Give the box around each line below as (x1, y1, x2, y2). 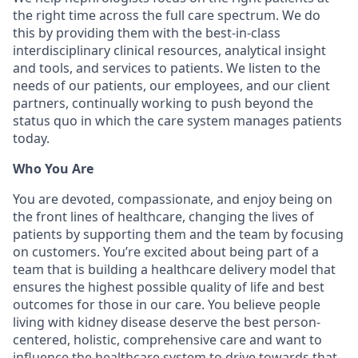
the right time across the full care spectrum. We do (13, 6, 320, 24)
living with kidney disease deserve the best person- (13, 313, 320, 331)
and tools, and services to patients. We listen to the (13, 59, 320, 77)
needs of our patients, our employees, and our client (13, 77, 330, 94)
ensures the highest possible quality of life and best (13, 278, 324, 296)
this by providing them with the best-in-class (13, 24, 280, 42)
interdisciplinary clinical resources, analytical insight (13, 42, 326, 59)
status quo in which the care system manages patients (13, 112, 342, 129)
